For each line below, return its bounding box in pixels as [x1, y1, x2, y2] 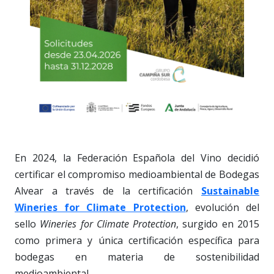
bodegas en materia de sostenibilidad [15, 250, 259, 264]
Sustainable [201, 183, 259, 198]
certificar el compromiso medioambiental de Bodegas [15, 167, 259, 181]
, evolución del [185, 200, 260, 214]
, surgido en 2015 [176, 217, 260, 231]
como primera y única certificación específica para [15, 233, 259, 247]
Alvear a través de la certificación [15, 183, 201, 198]
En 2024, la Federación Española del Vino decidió [15, 150, 259, 165]
